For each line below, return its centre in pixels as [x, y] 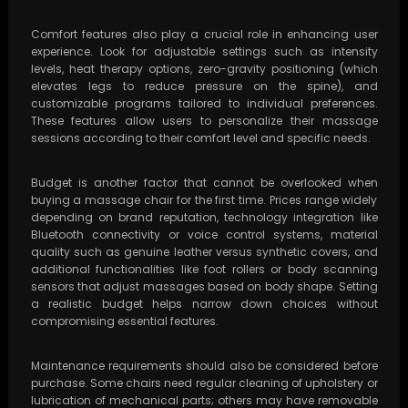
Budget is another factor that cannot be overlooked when [204, 183]
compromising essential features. [124, 321]
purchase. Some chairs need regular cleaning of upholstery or [204, 383]
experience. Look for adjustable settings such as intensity [204, 52]
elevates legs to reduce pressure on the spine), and [204, 87]
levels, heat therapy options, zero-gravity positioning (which [204, 69]
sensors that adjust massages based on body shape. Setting [204, 287]
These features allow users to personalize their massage [204, 121]
